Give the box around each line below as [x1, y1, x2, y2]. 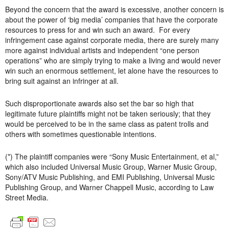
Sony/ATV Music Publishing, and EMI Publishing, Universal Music [5, 172, 215, 182]
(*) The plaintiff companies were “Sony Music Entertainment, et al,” [5, 151, 219, 162]
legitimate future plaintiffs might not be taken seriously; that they [5, 108, 211, 119]
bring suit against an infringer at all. [5, 76, 119, 86]
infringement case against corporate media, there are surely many [5, 35, 219, 45]
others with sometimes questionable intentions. [5, 129, 156, 139]
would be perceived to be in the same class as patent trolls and [5, 119, 209, 129]
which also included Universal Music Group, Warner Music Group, [5, 162, 217, 172]
